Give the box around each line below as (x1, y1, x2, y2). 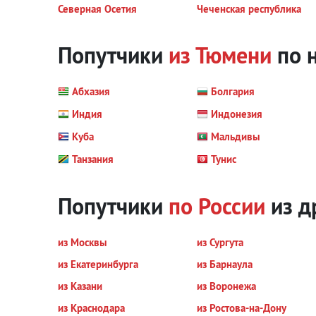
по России (169, 192, 265, 221)
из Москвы (58, 236, 107, 249)
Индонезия (210, 107, 262, 121)
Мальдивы (210, 130, 260, 143)
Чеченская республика (196, 2, 301, 16)
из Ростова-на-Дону (196, 301, 286, 315)
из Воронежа (196, 279, 256, 293)
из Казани (58, 279, 102, 293)
